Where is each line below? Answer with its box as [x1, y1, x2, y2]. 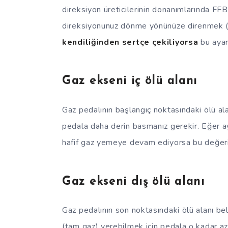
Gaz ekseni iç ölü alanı [62, 75, 198, 88]
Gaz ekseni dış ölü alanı [62, 176, 205, 188]
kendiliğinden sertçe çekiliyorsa [62, 36, 198, 48]
